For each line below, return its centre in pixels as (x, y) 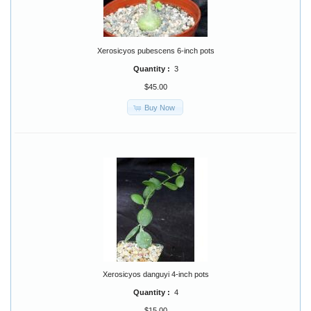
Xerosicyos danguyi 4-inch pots (155, 275)
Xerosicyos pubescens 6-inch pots (155, 51)
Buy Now (159, 107)
